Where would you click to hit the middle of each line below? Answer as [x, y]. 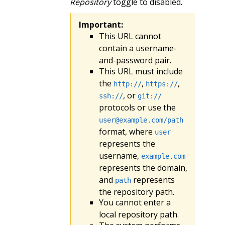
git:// [149, 96]
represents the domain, [143, 167]
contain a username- [138, 48]
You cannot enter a [135, 203]
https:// [161, 84]
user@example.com [131, 120]
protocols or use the [137, 107]
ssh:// [111, 96]
